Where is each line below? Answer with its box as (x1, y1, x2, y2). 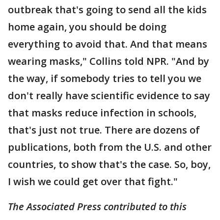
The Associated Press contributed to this (8, 200, 187, 213)
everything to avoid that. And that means (8, 37, 207, 51)
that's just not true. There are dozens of (8, 123, 200, 137)
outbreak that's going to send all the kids (8, 3, 207, 16)
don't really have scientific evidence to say (8, 89, 210, 102)
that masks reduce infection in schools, (8, 106, 196, 119)
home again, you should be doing (8, 20, 166, 33)
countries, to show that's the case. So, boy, (8, 158, 211, 171)
